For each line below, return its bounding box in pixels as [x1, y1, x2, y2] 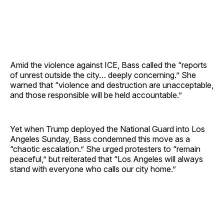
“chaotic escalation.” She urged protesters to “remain [10, 144, 200, 154]
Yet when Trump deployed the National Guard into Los [10, 124, 205, 134]
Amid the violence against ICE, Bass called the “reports [10, 60, 207, 70]
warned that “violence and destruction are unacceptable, [10, 80, 213, 90]
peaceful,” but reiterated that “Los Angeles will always [10, 154, 203, 164]
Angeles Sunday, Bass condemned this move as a [10, 134, 190, 144]
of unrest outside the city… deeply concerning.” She [10, 70, 196, 80]
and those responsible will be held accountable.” [10, 90, 182, 100]
